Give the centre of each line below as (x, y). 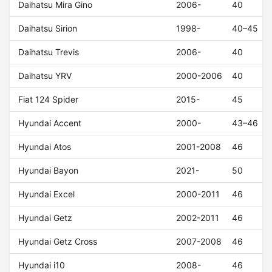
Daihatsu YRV (45, 76)
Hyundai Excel (47, 194)
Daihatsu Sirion (48, 29)
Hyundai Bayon (49, 171)
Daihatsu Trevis (49, 52)
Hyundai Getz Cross (58, 242)
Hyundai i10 (42, 265)
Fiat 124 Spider (49, 100)
